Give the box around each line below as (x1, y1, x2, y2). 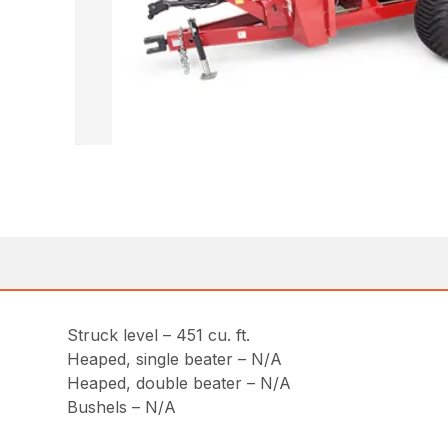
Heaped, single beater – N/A (67, 349, 283, 370)
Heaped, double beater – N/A (67, 373, 292, 394)
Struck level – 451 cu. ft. (67, 325, 251, 346)
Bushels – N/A (67, 397, 177, 418)
